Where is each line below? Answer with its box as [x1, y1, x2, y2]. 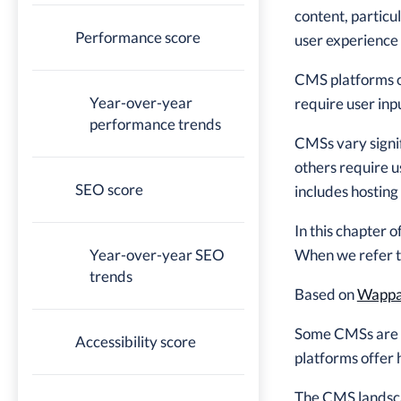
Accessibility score [75, 332, 196, 351]
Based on [294, 285, 357, 304]
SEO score [75, 180, 143, 199]
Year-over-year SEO [90, 245, 225, 264]
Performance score [75, 28, 200, 47]
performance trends [90, 115, 221, 133]
